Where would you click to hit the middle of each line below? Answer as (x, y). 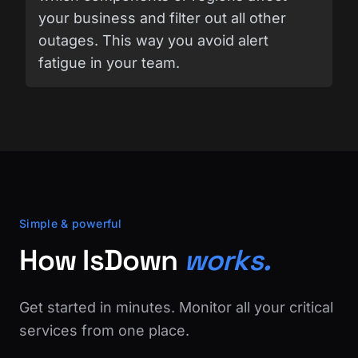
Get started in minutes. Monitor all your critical (176, 307)
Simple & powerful (70, 223)
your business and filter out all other (162, 18)
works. (227, 260)
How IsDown (102, 260)
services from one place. (104, 330)
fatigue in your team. (109, 62)
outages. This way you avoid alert (153, 40)
